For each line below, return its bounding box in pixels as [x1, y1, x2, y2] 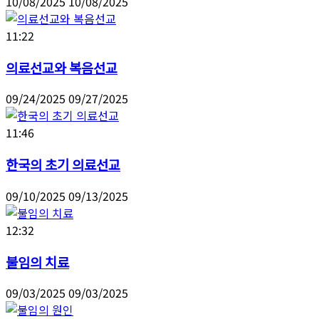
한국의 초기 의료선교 [6, 155, 120, 174]
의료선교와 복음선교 [6, 57, 117, 77]
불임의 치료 [6, 251, 69, 271]
